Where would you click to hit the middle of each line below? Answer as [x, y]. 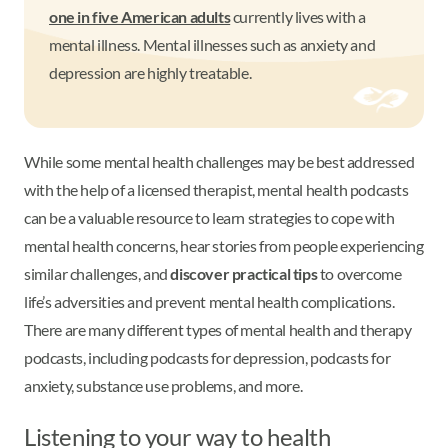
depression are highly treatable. [150, 72]
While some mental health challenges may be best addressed [219, 161]
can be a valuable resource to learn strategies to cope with [209, 217]
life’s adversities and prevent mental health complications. [209, 301]
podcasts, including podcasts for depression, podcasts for [207, 357]
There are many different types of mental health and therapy [218, 329]
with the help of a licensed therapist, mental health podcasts [216, 189]
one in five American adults [140, 16]
